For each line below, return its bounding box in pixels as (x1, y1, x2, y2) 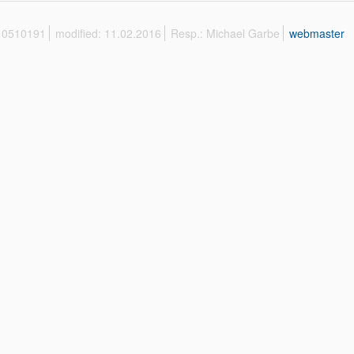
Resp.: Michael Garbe (171, 25, 280, 41)
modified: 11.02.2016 (55, 25, 161, 41)
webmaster (289, 25, 345, 41)
